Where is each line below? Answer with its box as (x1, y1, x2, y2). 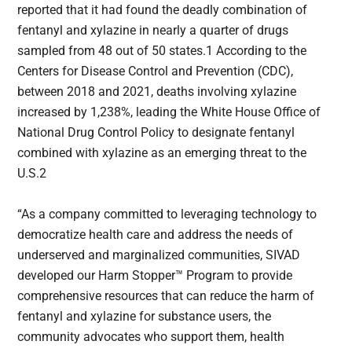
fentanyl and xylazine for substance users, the (17, 309, 272, 324)
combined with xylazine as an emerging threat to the (17, 145, 307, 161)
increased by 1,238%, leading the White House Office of (17, 104, 321, 120)
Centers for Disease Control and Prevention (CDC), (17, 64, 294, 79)
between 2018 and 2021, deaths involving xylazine (17, 84, 297, 100)
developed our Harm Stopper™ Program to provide (17, 268, 293, 284)
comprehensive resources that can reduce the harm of (17, 288, 315, 304)
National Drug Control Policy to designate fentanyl (17, 125, 295, 141)
